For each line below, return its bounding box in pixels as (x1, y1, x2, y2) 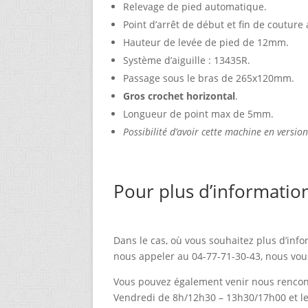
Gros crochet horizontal (123, 89, 236, 103)
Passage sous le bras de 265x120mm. (123, 71, 295, 85)
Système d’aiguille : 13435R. (123, 54, 251, 67)
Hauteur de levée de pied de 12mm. (123, 36, 289, 49)
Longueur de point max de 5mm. (123, 107, 274, 121)
